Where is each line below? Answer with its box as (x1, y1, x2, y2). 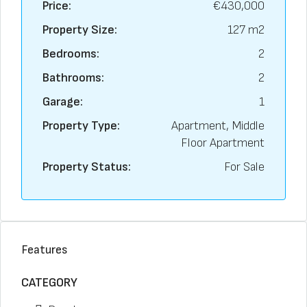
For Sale (224, 160, 265, 174)
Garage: (42, 95, 83, 109)
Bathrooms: (42, 71, 104, 85)
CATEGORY (21, 275, 77, 290)
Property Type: (42, 119, 120, 133)
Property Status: (42, 160, 131, 174)
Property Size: (42, 23, 117, 37)
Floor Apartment (181, 136, 265, 150)
